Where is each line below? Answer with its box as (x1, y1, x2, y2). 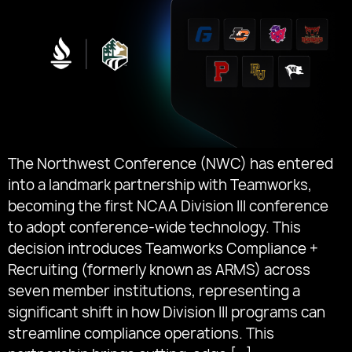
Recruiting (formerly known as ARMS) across (8, 259, 310, 280)
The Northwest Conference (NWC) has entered (8, 153, 333, 174)
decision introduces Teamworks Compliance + (8, 238, 318, 258)
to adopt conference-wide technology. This (8, 217, 301, 237)
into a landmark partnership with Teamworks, (8, 174, 312, 195)
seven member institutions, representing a (8, 280, 300, 301)
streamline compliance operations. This (8, 323, 274, 343)
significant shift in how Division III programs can (8, 302, 325, 322)
